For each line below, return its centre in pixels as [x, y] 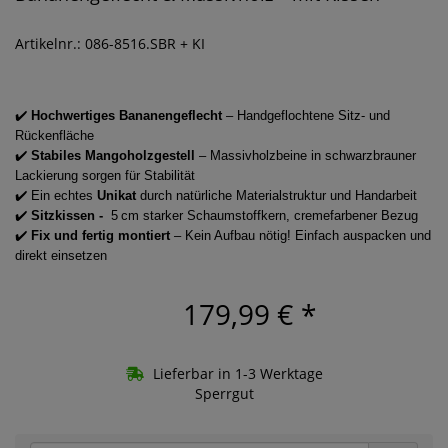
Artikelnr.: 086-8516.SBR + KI [110, 44]
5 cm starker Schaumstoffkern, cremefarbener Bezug [262, 216]
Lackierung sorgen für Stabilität [105, 176]
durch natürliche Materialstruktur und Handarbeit [276, 196]
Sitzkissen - [69, 216]
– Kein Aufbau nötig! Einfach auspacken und [300, 236]
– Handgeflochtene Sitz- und [306, 116]
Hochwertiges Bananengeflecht [126, 116]
